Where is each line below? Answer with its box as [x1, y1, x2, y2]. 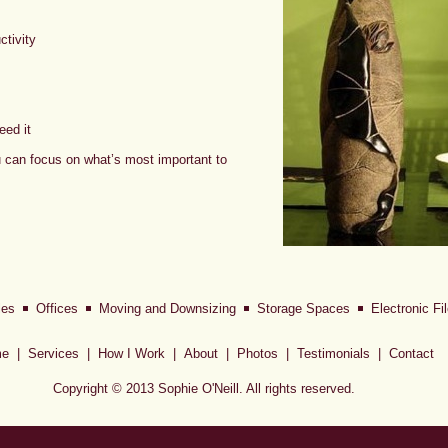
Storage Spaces [248, 301, 358, 316]
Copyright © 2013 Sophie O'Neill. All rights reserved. [53, 381, 355, 396]
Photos [236, 346, 278, 361]
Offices [27, 301, 86, 316]
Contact [388, 346, 434, 361]
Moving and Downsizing [90, 301, 244, 316]
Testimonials [296, 346, 370, 361]
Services [27, 346, 79, 361]
